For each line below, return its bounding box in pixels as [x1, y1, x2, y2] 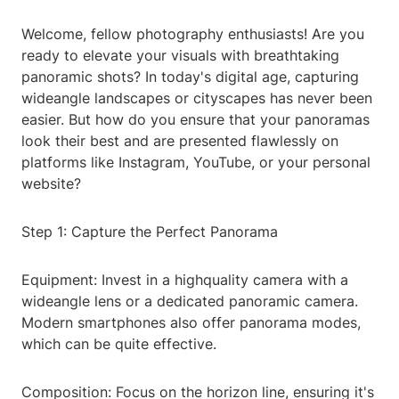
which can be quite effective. [21, 335, 216, 354]
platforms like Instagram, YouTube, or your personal [21, 153, 370, 172]
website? [21, 175, 81, 193]
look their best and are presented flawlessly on [21, 132, 338, 151]
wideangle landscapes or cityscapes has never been [21, 89, 372, 108]
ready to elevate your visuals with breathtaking [21, 46, 339, 65]
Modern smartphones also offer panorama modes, [21, 313, 361, 332]
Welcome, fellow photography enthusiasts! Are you [21, 25, 364, 44]
